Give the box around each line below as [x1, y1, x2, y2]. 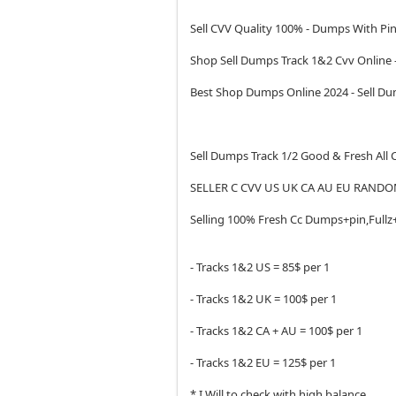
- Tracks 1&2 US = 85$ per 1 [190, 259, 333, 275]
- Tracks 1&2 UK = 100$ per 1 [190, 291, 340, 307]
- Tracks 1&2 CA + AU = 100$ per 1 [190, 323, 366, 339]
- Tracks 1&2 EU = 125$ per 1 [190, 354, 339, 370]
